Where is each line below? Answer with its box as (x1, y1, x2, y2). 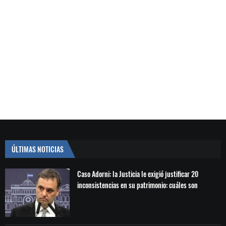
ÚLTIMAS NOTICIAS (12, 144, 64, 154)
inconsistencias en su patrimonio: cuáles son (77, 180, 198, 190)
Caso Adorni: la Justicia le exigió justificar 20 (77, 168, 199, 179)
